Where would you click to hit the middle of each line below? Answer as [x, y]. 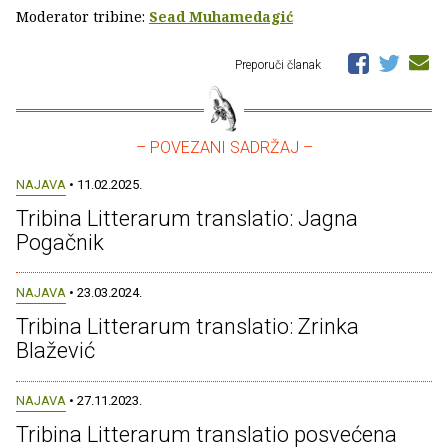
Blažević [55, 350]
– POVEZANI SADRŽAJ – [224, 147]
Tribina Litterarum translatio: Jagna [187, 218]
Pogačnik [60, 242]
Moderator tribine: [82, 16]
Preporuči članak [279, 64]
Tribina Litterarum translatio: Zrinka [187, 326]
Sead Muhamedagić [221, 16]
